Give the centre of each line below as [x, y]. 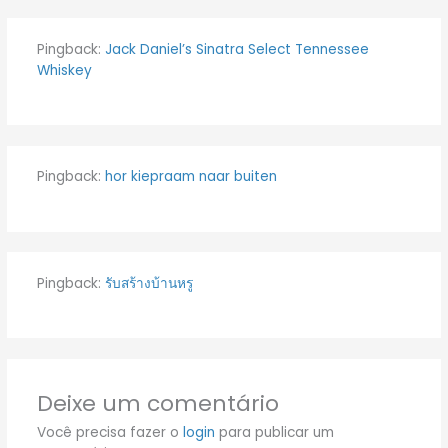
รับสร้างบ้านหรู [148, 283]
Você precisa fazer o [109, 433]
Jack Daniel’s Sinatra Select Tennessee [236, 49]
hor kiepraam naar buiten [190, 177]
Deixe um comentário [157, 404]
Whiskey [64, 70]
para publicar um [274, 433]
